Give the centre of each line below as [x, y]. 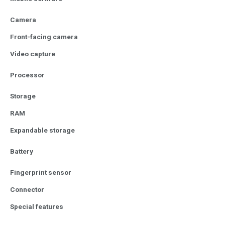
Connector [27, 189]
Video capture [33, 53]
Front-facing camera [44, 36]
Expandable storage [42, 130]
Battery [22, 151]
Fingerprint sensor [41, 172]
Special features [37, 206]
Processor [27, 75]
